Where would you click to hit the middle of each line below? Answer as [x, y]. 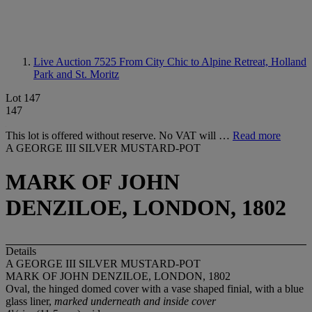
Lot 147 [23, 98]
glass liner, [30, 301]
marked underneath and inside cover [135, 301]
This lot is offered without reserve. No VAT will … [119, 135]
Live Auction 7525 [76, 62]
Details [21, 251]
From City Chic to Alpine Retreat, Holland [213, 62]
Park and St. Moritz [76, 74]
